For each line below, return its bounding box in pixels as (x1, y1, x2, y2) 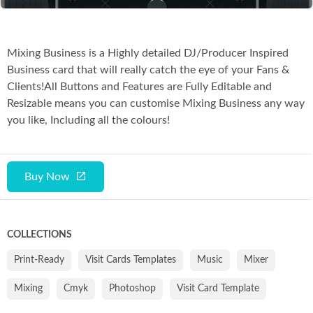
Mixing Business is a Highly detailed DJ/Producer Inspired (7, 47, 289, 59)
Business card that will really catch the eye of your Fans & (7, 64, 289, 75)
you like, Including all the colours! (7, 114, 175, 126)
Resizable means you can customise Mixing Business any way (7, 97, 305, 109)
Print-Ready (14, 254, 64, 265)
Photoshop (109, 283, 156, 293)
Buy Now (24, 170, 70, 182)
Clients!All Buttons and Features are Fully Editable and (7, 80, 272, 92)
